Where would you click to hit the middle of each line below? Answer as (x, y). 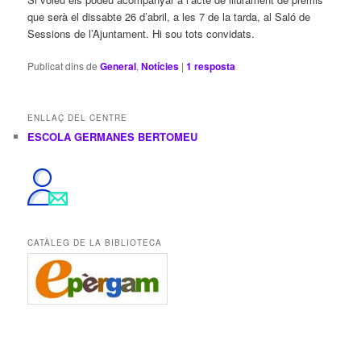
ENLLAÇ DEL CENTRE (78, 118)
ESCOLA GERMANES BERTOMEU (113, 137)
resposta (214, 66)
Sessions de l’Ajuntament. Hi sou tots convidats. (141, 33)
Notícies (160, 66)
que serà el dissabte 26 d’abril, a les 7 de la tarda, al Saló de (169, 16)
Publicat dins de (63, 66)
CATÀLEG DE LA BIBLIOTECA (95, 243)
